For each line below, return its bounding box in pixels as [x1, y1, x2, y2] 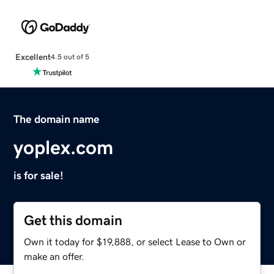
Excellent [15, 52, 51, 61]
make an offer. [24, 251, 85, 261]
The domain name [13, 113, 100, 125]
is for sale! [13, 169, 64, 181]
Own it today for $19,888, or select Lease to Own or [24, 236, 246, 246]
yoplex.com [13, 137, 114, 157]
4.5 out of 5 [50, 53, 89, 61]
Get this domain [24, 213, 123, 228]
